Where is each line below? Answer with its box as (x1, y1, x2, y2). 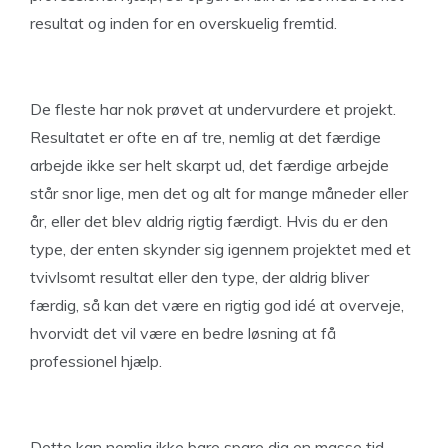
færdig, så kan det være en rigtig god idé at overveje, (30, 295, 404, 316)
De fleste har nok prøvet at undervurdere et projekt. (30, 99, 396, 120)
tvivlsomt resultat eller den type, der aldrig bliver (30, 267, 369, 288)
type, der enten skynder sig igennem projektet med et (30, 239, 411, 260)
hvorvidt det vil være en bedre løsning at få (30, 323, 336, 344)
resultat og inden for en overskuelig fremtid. (30, 13, 337, 34)
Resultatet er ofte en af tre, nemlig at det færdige (30, 127, 381, 148)
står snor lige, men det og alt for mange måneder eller (30, 183, 408, 204)
